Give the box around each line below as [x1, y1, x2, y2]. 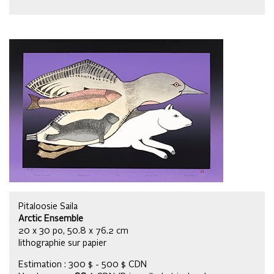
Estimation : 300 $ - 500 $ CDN [18, 260, 147, 269]
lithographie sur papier [18, 239, 106, 248]
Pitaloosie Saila [18, 202, 78, 211]
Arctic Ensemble [18, 214, 83, 223]
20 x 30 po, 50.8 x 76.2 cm [18, 226, 128, 235]
